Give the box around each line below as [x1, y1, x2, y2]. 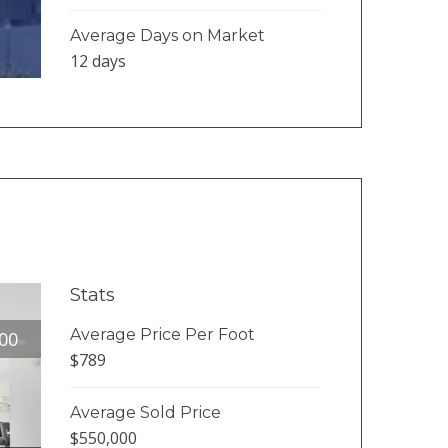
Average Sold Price [69, 402, 221, 422]
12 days [69, 49, 126, 72]
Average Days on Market [69, 25, 265, 45]
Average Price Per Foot [69, 324, 255, 344]
